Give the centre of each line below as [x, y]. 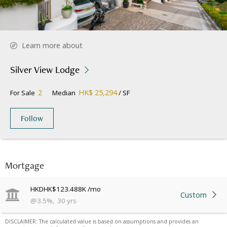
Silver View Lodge [45, 70]
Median [64, 93]
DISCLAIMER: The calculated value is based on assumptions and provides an [102, 222]
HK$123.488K [65, 189]
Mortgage [25, 166]
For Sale [23, 93]
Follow [32, 119]
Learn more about [52, 46]
